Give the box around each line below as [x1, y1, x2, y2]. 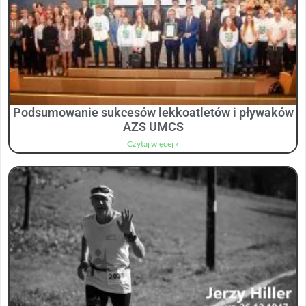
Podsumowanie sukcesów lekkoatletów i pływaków [12, 105, 294, 120]
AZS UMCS [122, 120, 184, 135]
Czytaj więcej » [127, 139, 179, 150]
